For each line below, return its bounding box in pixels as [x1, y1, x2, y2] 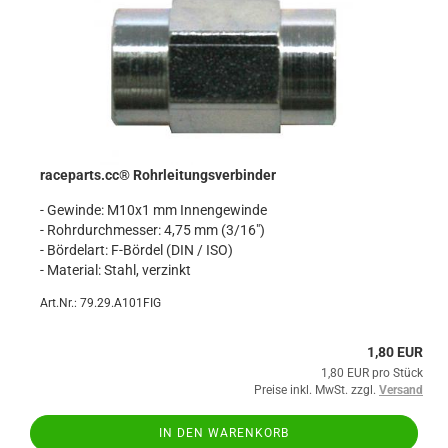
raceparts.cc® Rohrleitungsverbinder [40, 167, 276, 183]
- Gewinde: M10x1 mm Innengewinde [40, 202, 267, 218]
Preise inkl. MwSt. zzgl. [254, 383, 379, 397]
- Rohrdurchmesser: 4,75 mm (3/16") [40, 222, 265, 238]
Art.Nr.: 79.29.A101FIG [40, 296, 161, 310]
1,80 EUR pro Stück [321, 366, 423, 380]
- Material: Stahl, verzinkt [40, 262, 191, 278]
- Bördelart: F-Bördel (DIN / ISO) [40, 242, 233, 258]
